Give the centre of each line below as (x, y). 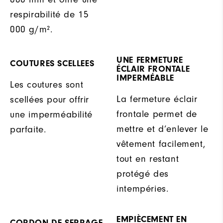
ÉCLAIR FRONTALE (153, 69)
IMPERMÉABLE (145, 78)
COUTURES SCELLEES (52, 63)
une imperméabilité (51, 114)
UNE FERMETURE (150, 60)
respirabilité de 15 (50, 14)
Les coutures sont (47, 84)
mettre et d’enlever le (163, 129)
